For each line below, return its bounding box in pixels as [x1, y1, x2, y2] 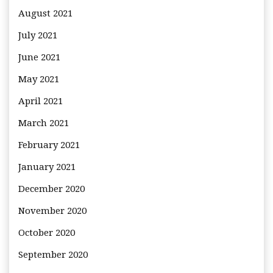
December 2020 [18, 183, 85, 195]
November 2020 [18, 205, 87, 217]
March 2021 [18, 118, 69, 129]
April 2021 [18, 96, 63, 107]
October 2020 [18, 227, 75, 239]
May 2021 [18, 74, 59, 85]
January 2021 [18, 161, 76, 173]
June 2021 [18, 52, 60, 63]
